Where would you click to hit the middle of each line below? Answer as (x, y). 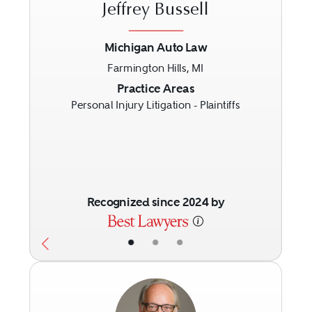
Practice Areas (156, 88)
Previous (74, 89)
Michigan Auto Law (156, 47)
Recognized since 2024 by (156, 202)
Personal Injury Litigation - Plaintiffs (156, 105)
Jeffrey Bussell (156, 11)
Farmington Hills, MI (156, 68)
